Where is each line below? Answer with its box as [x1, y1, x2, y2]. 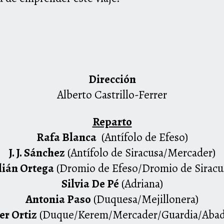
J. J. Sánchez [8, 145, 65, 161]
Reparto [92, 114, 132, 130]
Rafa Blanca [36, 129, 96, 145]
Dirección [88, 71, 136, 87]
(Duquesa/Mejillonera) [91, 191, 198, 207]
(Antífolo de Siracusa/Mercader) [64, 145, 215, 161]
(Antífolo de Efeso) [96, 129, 188, 145]
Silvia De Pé [61, 176, 119, 192]
